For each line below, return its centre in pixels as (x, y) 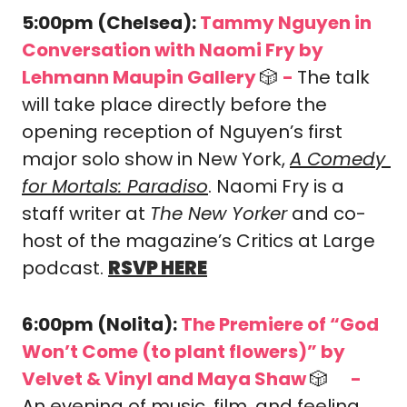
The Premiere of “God (280, 324)
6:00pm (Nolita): (101, 324)
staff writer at (86, 213)
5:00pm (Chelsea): (111, 23)
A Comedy (338, 159)
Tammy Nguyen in (286, 23)
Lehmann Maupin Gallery (141, 77)
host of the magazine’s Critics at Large (199, 241)
